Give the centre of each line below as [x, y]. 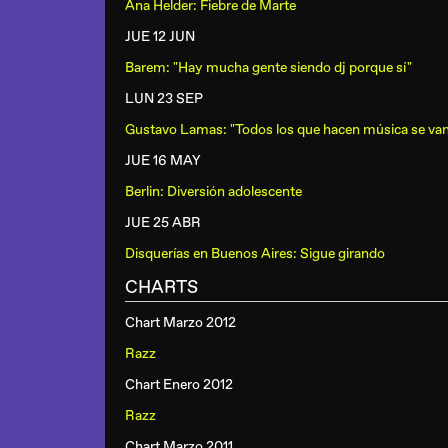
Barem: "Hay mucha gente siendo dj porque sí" [268, 67]
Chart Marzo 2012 [180, 322]
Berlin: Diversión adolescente [213, 191]
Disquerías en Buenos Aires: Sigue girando [255, 253]
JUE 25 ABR [163, 222]
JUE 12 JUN [160, 36]
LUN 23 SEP [164, 98]
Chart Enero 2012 [179, 384]
